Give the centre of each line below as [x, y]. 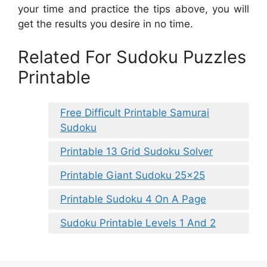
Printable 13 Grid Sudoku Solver [136, 152]
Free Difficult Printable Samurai [135, 113]
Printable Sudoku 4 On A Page [133, 199]
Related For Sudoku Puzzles [132, 57]
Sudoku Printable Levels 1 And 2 [138, 223]
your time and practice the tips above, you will [133, 9]
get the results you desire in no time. [105, 24]
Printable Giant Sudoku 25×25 [133, 176]
